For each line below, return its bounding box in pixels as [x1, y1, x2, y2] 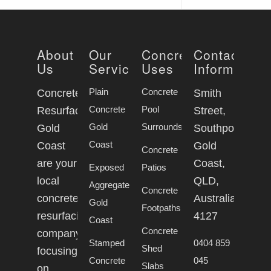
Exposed [89, 162, 125, 172]
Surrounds [141, 121, 183, 132]
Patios [141, 162, 166, 172]
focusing [37, 245, 78, 258]
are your [37, 157, 77, 170]
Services [89, 59, 145, 77]
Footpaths [141, 202, 181, 213]
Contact [194, 45, 243, 64]
